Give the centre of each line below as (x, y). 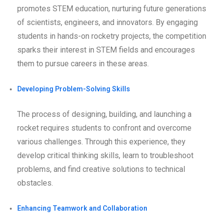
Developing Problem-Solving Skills (74, 89)
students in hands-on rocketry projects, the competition (112, 36)
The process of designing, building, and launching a (104, 114)
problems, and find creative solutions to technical (101, 169)
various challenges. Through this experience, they (101, 141)
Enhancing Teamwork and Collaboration (82, 208)
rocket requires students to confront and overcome (104, 128)
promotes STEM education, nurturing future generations (112, 8)
